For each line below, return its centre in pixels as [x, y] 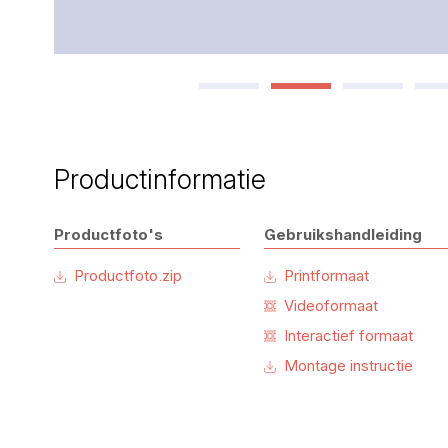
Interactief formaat [348, 336]
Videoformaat [330, 306]
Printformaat [326, 276]
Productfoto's [108, 235]
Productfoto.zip [127, 276]
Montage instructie [348, 366]
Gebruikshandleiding [342, 235]
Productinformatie [159, 180]
